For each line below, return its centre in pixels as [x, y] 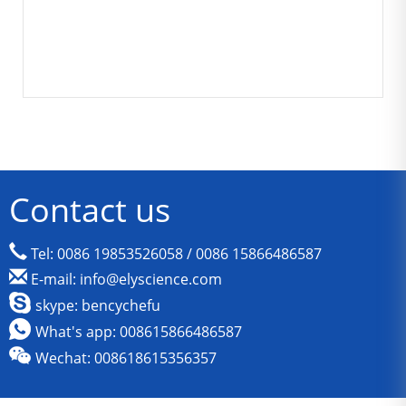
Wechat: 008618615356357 [126, 358]
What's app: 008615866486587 [139, 332]
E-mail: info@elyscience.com [125, 279]
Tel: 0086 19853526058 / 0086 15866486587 [174, 254]
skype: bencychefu [98, 305]
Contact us [90, 210]
